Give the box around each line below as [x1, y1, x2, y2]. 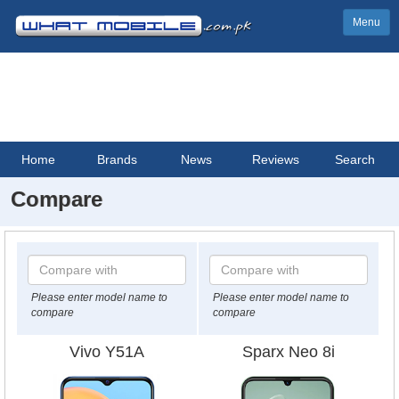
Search [335, 152, 376, 167]
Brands [97, 152, 138, 167]
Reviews [252, 152, 300, 167]
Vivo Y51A [69, 343, 144, 361]
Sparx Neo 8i [241, 343, 335, 361]
